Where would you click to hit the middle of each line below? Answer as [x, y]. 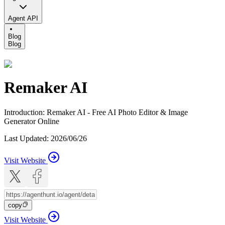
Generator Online [32, 121]
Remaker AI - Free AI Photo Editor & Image [117, 112]
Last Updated [25, 138]
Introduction [23, 112]
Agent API [23, 18]
